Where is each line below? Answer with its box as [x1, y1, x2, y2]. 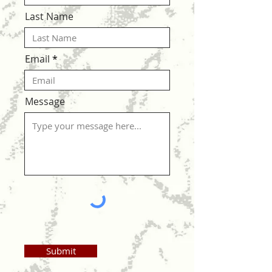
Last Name [25, 10, 73, 23]
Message [25, 95, 65, 108]
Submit [46, 245, 76, 257]
